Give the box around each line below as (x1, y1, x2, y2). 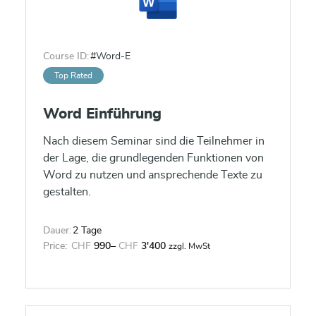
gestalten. (43, 186, 91, 197)
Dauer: (43, 226, 71, 236)
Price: (43, 241, 67, 251)
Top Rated (54, 71, 92, 80)
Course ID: (43, 51, 89, 61)
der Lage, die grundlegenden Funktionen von (43, 152, 264, 164)
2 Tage (73, 226, 102, 236)
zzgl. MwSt (169, 242, 210, 250)
